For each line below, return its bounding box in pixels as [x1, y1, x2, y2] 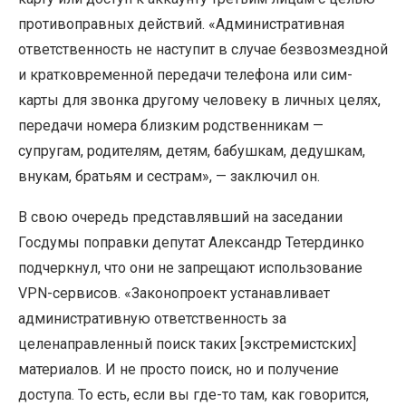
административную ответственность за [18, 309, 286, 327]
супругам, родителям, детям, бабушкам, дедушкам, [18, 141, 365, 159]
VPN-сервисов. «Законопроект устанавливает [18, 284, 330, 302]
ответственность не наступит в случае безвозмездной [18, 40, 388, 58]
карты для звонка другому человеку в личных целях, [18, 91, 381, 109]
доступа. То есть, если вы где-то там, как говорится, [18, 385, 369, 403]
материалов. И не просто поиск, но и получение [18, 360, 339, 378]
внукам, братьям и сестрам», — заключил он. [18, 167, 320, 185]
